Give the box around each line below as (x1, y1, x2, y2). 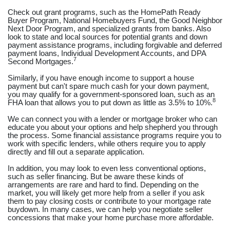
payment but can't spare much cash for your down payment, (8, 82, 209, 90)
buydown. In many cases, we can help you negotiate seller (8, 205, 203, 214)
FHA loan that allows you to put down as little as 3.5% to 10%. (8, 98, 213, 107)
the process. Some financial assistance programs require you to (8, 131, 221, 140)
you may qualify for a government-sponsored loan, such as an (8, 90, 215, 99)
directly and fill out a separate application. (8, 147, 146, 156)
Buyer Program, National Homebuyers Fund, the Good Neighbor (8, 16, 222, 25)
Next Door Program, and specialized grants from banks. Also (8, 24, 211, 33)
